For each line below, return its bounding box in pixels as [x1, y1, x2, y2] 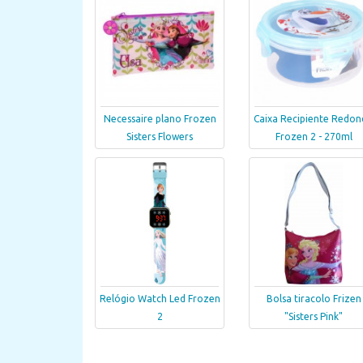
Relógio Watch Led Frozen [99, 293, 220, 305]
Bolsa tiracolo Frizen [266, 293, 361, 305]
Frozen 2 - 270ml [275, 131, 352, 143]
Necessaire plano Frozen [103, 113, 216, 125]
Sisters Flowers [126, 131, 193, 143]
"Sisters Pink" [284, 311, 343, 322]
